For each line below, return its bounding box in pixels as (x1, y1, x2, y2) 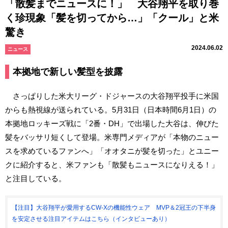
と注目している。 (5, 174, 66, 183)
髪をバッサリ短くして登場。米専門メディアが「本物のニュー (5, 132, 219, 141)
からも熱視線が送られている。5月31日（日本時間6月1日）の (5, 105, 216, 114)
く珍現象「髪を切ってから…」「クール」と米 (5, 12, 219, 23)
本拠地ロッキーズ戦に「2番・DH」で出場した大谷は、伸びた (5, 119, 219, 128)
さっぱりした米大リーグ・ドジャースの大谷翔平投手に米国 (5, 91, 219, 100)
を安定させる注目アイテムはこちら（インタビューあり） (12, 215, 170, 222)
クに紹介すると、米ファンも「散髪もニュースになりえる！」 (5, 160, 219, 169)
